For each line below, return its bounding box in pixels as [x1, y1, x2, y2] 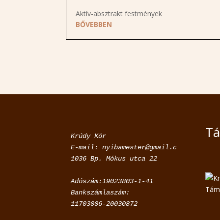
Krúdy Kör [71, 132, 107, 140]
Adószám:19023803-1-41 [71, 177, 154, 186]
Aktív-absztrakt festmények [76, 9, 163, 19]
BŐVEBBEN [76, 20, 112, 29]
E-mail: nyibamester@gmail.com [71, 143, 185, 152]
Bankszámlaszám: [71, 189, 130, 197]
